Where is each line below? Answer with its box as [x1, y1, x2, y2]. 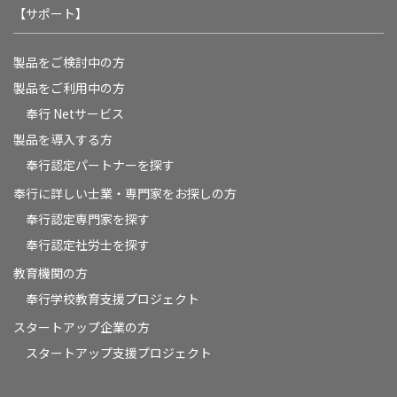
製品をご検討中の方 [13, 52, 125, 71]
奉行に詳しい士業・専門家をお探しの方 [13, 183, 237, 202]
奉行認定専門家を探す [26, 209, 150, 228]
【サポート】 [13, 4, 88, 22]
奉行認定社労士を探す [26, 235, 150, 253]
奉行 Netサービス [26, 104, 124, 122]
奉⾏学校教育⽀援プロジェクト [26, 289, 199, 307]
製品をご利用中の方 [13, 78, 125, 97]
